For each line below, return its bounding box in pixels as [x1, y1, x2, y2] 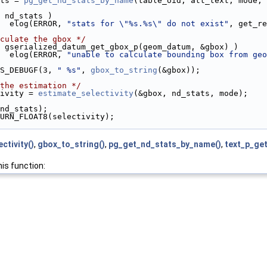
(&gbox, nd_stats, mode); [133, 89, 248, 98]
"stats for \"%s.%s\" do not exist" [67, 19, 229, 29]
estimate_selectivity [38, 89, 133, 98]
